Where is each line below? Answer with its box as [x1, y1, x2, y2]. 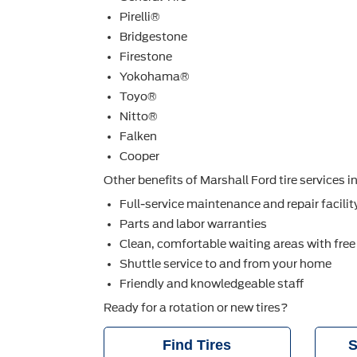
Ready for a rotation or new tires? [104, 301, 288, 315]
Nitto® [120, 110, 158, 124]
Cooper [120, 150, 159, 163]
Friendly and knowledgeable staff [120, 277, 304, 291]
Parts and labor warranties [120, 218, 267, 231]
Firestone [120, 50, 172, 64]
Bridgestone [120, 30, 187, 44]
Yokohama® [120, 70, 190, 84]
